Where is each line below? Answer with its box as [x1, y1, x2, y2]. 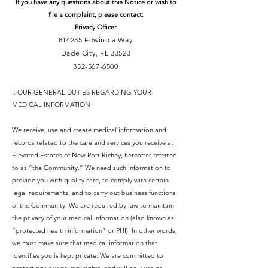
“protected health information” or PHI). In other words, [12, 226, 177, 234]
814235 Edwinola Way [58, 35, 133, 44]
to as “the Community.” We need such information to [12, 163, 171, 172]
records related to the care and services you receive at [12, 138, 173, 147]
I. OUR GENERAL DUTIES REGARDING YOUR [12, 88, 151, 96]
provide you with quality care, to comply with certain [12, 176, 169, 184]
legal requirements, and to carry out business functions [12, 188, 176, 197]
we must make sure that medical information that [12, 239, 157, 247]
